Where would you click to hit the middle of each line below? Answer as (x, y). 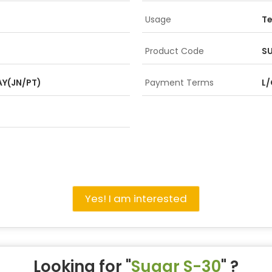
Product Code (175, 51)
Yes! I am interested (136, 199)
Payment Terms (179, 83)
